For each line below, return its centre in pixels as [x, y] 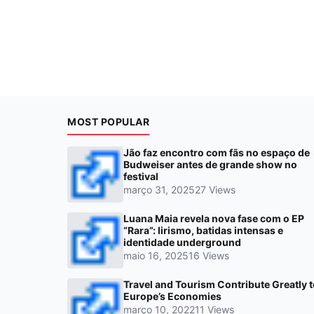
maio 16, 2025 [156, 255]
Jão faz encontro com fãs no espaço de [217, 152]
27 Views [215, 189]
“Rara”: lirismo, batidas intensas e [203, 230]
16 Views [209, 255]
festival [141, 176]
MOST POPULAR [108, 121]
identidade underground [182, 242]
